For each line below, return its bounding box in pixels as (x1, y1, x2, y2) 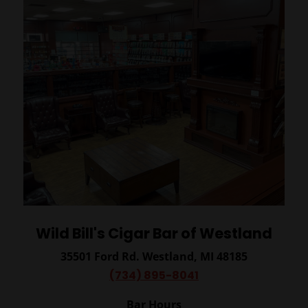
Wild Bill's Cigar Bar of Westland (35, 223, 272, 244)
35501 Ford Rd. (60, 249, 142, 265)
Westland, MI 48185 (142, 249, 247, 265)
